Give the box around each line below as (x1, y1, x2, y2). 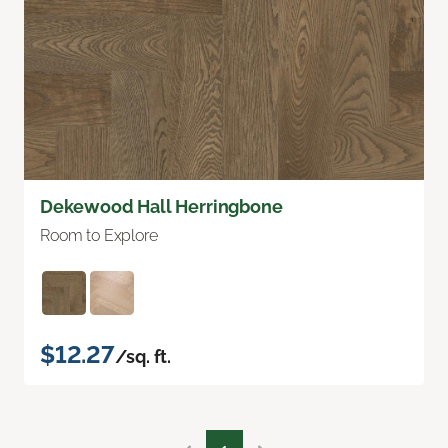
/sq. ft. (114, 346, 172, 368)
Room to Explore (40, 226, 158, 246)
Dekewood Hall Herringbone (40, 196, 283, 218)
